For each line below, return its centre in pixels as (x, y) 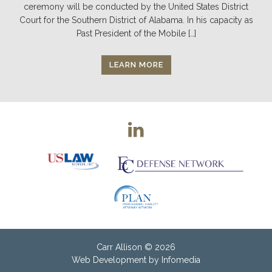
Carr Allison (119, 247)
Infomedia (181, 260)
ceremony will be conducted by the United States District (136, 6)
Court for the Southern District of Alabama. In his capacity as (136, 20)
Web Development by (117, 260)
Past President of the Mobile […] (136, 33)
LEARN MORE (136, 65)
